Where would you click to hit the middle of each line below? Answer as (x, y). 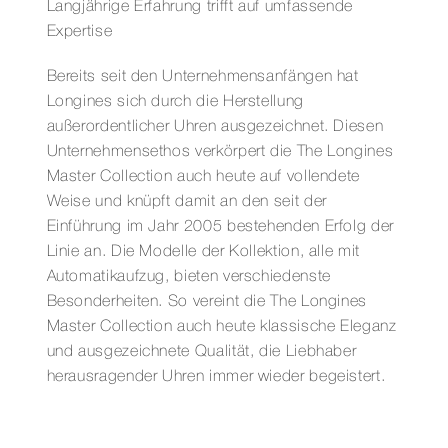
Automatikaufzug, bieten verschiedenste (188, 277)
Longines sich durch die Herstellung (175, 102)
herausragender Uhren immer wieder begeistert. (216, 377)
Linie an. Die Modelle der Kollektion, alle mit (203, 252)
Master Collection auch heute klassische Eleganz (221, 327)
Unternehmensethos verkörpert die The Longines (220, 152)
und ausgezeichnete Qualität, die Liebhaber (201, 352)
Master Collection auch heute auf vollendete (203, 177)
